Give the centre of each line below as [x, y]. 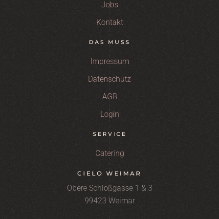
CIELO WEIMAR [109, 173]
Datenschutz [109, 79]
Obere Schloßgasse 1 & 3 [109, 188]
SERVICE [109, 134]
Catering [109, 153]
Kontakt [109, 22]
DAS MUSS [109, 42]
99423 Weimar [109, 201]
